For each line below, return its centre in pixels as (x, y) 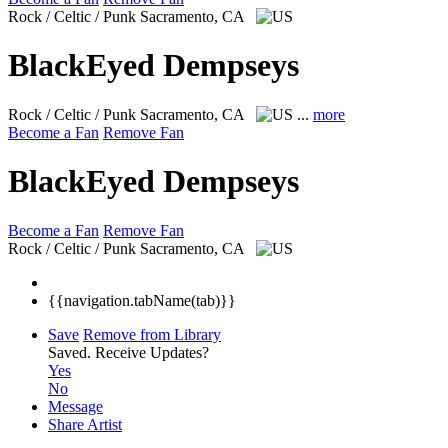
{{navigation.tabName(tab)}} (142, 300)
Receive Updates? (152, 352)
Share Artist (85, 424)
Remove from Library (152, 334)
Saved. (71, 352)
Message (75, 406)
